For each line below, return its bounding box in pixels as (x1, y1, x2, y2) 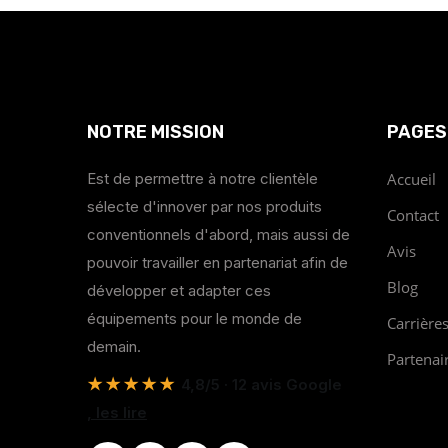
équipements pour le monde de (87, 308, 302, 328)
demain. (87, 336, 141, 356)
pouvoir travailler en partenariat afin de (87, 252, 348, 272)
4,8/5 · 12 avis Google (177, 374, 342, 394)
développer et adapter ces (87, 280, 271, 300)
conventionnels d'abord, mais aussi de (87, 224, 350, 244)
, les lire (87, 402, 147, 422)
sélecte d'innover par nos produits (87, 196, 322, 216)
